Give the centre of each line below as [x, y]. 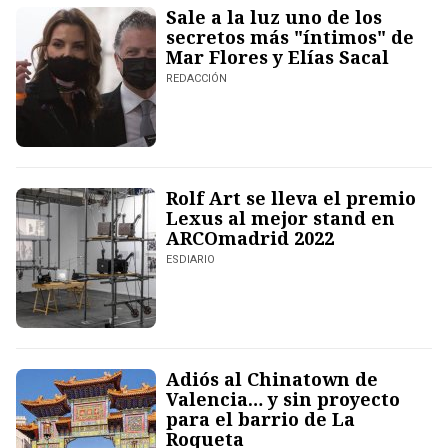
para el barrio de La [260, 419]
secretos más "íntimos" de [290, 37]
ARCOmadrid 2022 [250, 238]
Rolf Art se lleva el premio [291, 198]
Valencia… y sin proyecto [283, 399]
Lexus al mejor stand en [280, 218]
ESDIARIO [190, 260]
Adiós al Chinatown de [272, 379]
